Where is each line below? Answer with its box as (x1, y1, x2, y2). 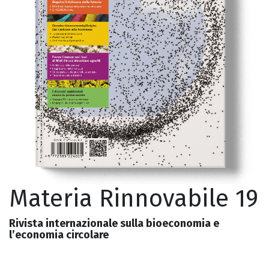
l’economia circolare (9, 228, 109, 242)
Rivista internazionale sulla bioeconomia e (9, 217, 219, 231)
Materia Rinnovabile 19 (9, 184, 258, 214)
